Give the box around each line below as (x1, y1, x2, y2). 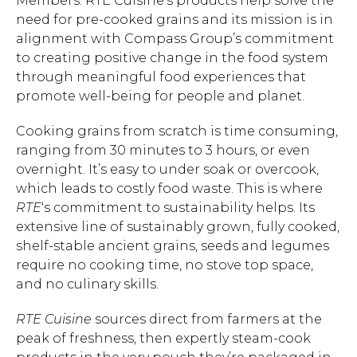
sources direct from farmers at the (92, 312, 322, 327)
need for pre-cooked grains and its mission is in (16, 12, 333, 27)
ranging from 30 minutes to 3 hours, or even (16, 143, 310, 158)
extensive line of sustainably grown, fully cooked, (16, 219, 339, 234)
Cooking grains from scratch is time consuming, (16, 124, 338, 139)
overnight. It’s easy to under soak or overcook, (16, 162, 319, 177)
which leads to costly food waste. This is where (16, 181, 323, 196)
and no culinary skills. (16, 277, 159, 292)
